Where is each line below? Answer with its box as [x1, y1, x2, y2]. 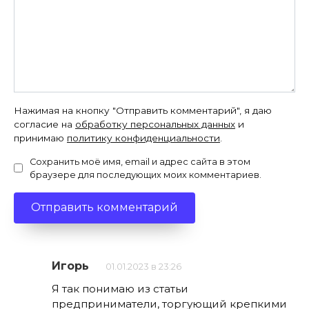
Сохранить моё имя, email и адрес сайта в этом [30, 156, 250, 167]
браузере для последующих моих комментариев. [30, 169, 261, 180]
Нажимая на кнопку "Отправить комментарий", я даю [14, 104, 272, 116]
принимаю [14, 132, 67, 143]
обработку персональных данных [75, 118, 235, 130]
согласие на [14, 118, 75, 130]
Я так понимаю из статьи [52, 281, 188, 295]
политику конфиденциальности [67, 132, 220, 143]
